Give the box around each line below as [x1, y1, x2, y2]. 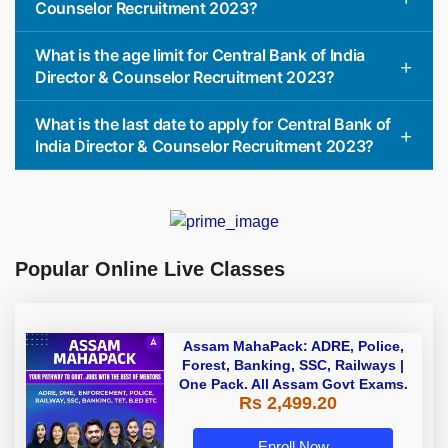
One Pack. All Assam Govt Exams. [178, 376, 408, 393]
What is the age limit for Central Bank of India [35, 44, 365, 65]
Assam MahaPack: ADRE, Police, [182, 338, 404, 355]
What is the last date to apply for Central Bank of [35, 113, 391, 134]
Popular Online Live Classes [15, 258, 285, 281]
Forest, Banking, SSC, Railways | [182, 357, 404, 374]
